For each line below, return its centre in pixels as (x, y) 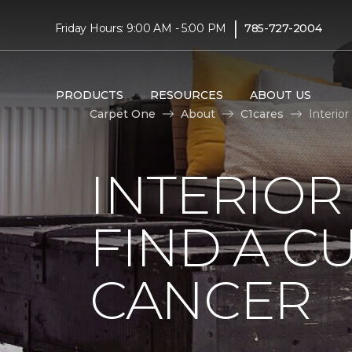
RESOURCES (186, 95)
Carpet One (123, 114)
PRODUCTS (89, 95)
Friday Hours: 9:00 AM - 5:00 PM (141, 28)
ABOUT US (280, 95)
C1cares (262, 114)
